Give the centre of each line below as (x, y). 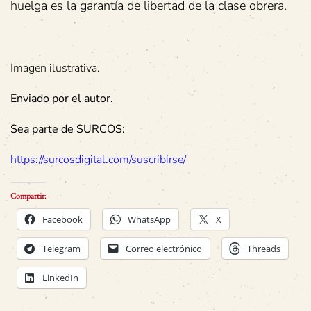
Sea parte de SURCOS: (68, 129)
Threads (264, 249)
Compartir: (28, 196)
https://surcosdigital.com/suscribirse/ (98, 160)
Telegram (61, 249)
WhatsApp (149, 220)
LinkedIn (60, 278)
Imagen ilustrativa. (55, 68)
